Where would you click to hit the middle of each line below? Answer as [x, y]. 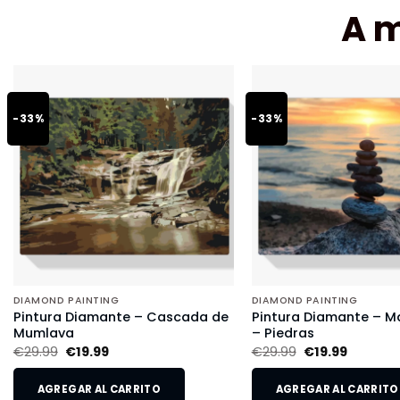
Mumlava [43, 333]
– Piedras [283, 333]
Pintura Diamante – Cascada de [121, 317]
